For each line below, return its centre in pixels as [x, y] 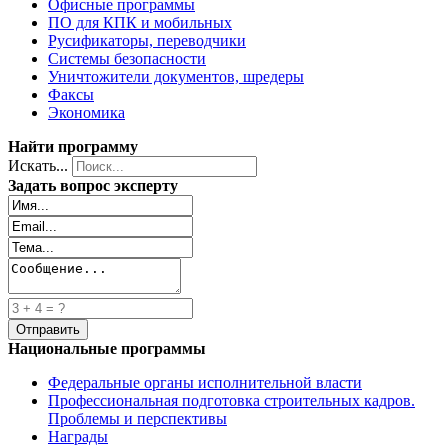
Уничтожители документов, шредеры [176, 76]
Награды [78, 436]
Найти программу [73, 146]
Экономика [86, 112]
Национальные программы [107, 348]
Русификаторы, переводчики [147, 40]
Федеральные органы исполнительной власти [205, 382]
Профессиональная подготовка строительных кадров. [231, 400]
